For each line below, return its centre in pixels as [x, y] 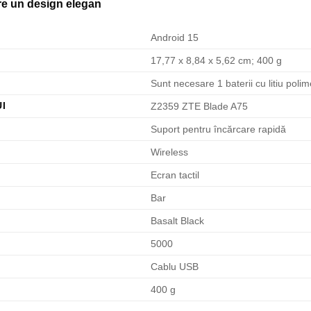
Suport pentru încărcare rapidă [219, 129]
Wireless [170, 152]
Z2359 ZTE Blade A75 [200, 107]
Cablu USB [175, 267]
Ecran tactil [175, 175]
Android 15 [175, 38]
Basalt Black [178, 221]
